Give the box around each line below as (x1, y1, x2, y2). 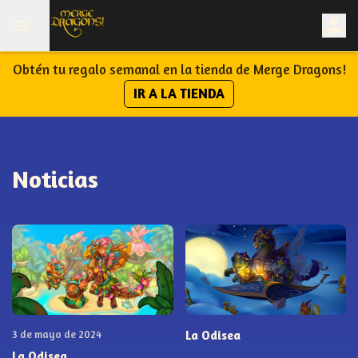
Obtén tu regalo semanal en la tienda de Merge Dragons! (12, 62, 346, 78)
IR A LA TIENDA (133, 86, 225, 101)
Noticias (12, 165, 98, 193)
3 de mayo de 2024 (12, 327, 101, 340)
